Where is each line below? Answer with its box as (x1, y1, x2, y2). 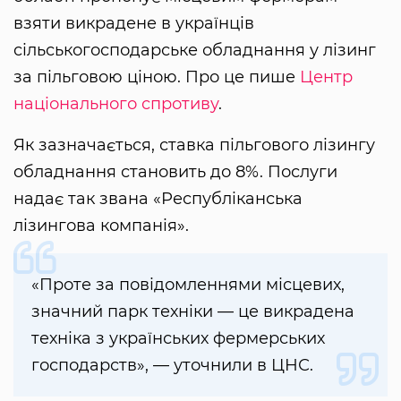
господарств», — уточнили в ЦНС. (31, 354, 313, 375)
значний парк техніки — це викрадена (31, 301, 354, 321)
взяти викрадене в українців (13, 13, 254, 33)
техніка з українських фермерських (31, 328, 325, 348)
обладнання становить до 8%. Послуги (13, 161, 337, 182)
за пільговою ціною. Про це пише (13, 66, 300, 87)
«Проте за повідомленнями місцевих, (31, 274, 345, 294)
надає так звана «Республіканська (13, 188, 303, 209)
